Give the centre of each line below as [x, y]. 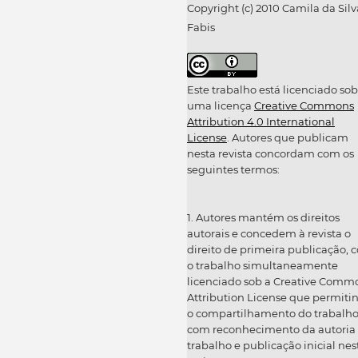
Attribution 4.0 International [261, 122]
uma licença [221, 106]
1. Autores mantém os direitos [263, 218]
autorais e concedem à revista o [269, 234]
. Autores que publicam [288, 138]
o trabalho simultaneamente [263, 266]
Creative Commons [304, 106]
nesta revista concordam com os [270, 154]
